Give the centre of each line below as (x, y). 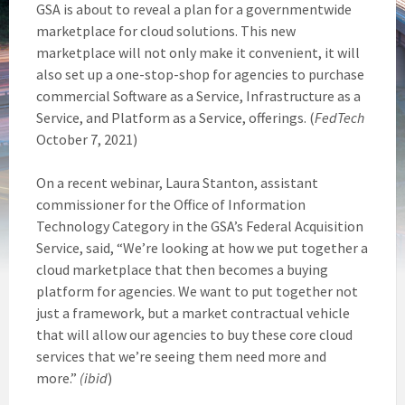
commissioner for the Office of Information (171, 204)
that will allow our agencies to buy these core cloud (194, 334)
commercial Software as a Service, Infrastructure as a (198, 95)
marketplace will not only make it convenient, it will (198, 52)
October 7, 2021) (87, 139)
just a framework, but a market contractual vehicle (193, 312)
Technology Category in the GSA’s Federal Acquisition (200, 226)
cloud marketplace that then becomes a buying (182, 269)
